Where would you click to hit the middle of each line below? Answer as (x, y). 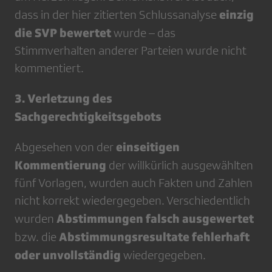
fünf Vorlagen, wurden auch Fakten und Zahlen (134, 183)
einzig (236, 14)
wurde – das (143, 33)
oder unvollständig (68, 255)
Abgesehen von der (65, 147)
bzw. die (37, 237)
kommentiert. (49, 68)
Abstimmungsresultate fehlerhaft (154, 236)
